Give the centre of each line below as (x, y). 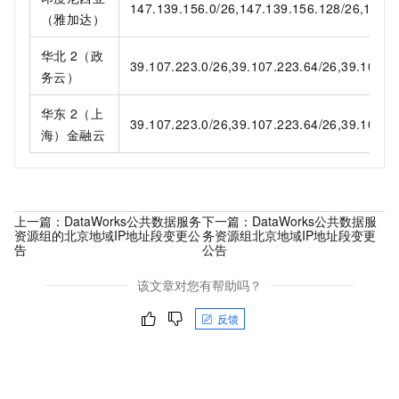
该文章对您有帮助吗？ (199, 285)
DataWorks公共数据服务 (133, 220)
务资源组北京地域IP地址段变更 (289, 235)
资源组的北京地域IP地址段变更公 (107, 235)
